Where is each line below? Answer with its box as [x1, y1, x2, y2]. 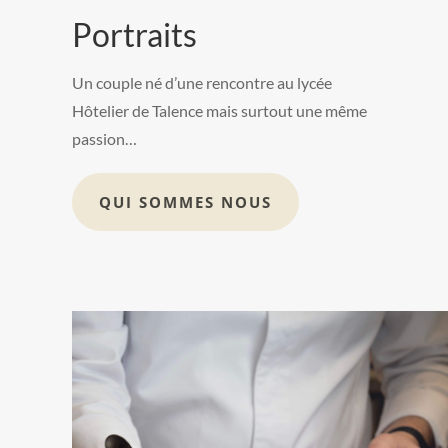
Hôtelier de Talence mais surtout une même [71, 101, 367, 121]
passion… [71, 129, 137, 149]
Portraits [71, 15, 197, 55]
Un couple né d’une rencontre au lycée [71, 73, 332, 93]
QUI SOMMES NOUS [98, 191, 272, 212]
